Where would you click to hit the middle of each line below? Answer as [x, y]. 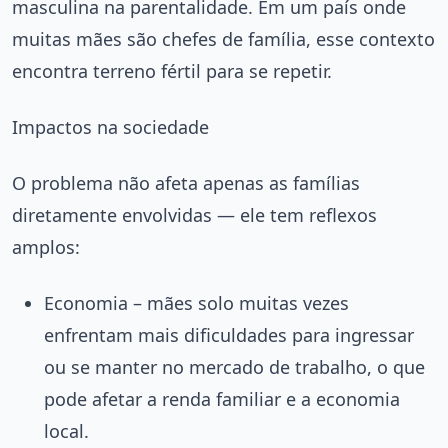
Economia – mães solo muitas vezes [196, 302]
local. [66, 430]
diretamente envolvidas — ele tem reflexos [194, 214]
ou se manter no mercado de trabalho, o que [234, 366]
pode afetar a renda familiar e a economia [222, 398]
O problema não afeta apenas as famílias [186, 182]
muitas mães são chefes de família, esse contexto [223, 38]
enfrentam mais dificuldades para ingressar [229, 334]
